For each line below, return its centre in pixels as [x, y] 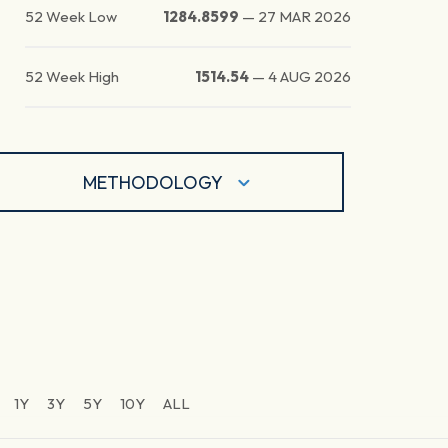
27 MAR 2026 [305, 17]
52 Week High [72, 77]
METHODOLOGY [153, 182]
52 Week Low [71, 17]
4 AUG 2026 [310, 77]
